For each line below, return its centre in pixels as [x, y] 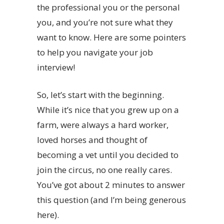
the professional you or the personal [108, 7]
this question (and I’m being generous [111, 200]
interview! [56, 67]
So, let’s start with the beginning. [100, 95]
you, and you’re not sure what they [105, 22]
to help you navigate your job [95, 52]
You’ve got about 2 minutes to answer [111, 185]
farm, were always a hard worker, [103, 125]
